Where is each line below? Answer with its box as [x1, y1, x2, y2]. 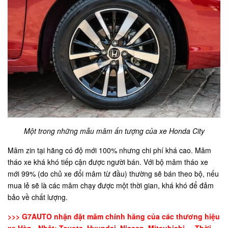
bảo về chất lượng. [8, 191, 68, 202]
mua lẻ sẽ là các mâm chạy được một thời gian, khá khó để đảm [8, 180, 214, 190]
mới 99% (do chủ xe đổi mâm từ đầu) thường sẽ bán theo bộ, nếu [8, 168, 219, 179]
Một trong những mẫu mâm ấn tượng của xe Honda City [23, 125, 205, 136]
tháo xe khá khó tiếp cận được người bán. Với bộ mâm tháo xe [8, 156, 208, 167]
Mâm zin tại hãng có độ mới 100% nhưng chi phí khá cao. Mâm [8, 145, 211, 155]
